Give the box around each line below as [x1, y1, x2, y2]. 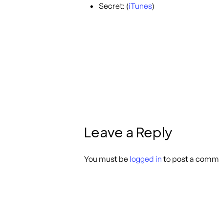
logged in [130, 153, 162, 164]
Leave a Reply [84, 123, 172, 140]
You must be [84, 153, 130, 164]
